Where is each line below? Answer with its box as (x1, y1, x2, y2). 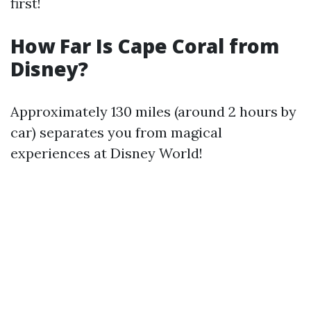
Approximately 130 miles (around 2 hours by (10, 103, 296, 120)
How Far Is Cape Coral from (10, 33, 279, 59)
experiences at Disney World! (10, 144, 203, 162)
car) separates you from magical (10, 124, 222, 141)
